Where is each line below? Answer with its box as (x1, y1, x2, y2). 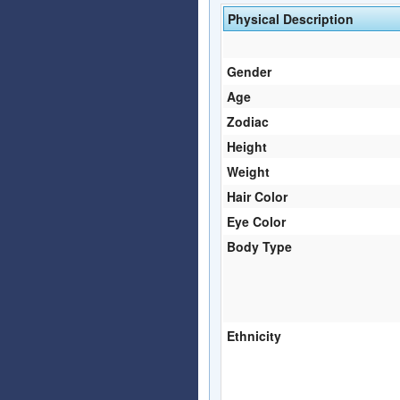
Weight (227, 162, 270, 180)
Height (227, 137, 267, 155)
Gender (227, 62, 271, 80)
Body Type (227, 237, 292, 255)
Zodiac (227, 112, 269, 130)
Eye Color (227, 212, 286, 230)
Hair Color (227, 187, 287, 205)
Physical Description (228, 9, 354, 28)
